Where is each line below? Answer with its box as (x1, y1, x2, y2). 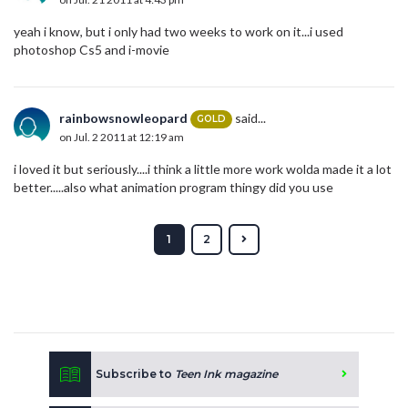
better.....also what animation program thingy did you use (14, 179, 333, 196)
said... (232, 110, 266, 127)
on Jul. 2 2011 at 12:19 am (59, 130, 184, 145)
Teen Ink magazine (175, 367, 278, 382)
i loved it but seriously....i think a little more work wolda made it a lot (14, 161, 392, 178)
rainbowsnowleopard (59, 110, 188, 127)
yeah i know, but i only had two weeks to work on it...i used (14, 24, 343, 40)
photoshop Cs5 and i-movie (14, 42, 169, 58)
